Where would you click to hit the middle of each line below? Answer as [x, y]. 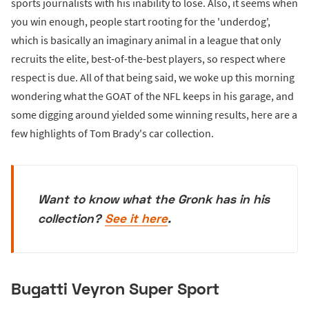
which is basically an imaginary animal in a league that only [146, 40]
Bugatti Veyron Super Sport [115, 289]
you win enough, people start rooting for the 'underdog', [141, 21]
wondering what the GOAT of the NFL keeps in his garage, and [152, 96]
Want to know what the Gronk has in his [154, 199]
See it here [137, 218]
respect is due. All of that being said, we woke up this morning [153, 77]
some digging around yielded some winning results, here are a [154, 114]
